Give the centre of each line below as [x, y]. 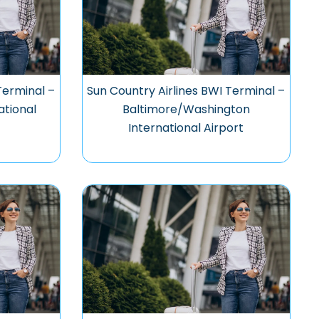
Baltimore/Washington [186, 109]
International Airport [186, 128]
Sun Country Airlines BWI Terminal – [186, 91]
